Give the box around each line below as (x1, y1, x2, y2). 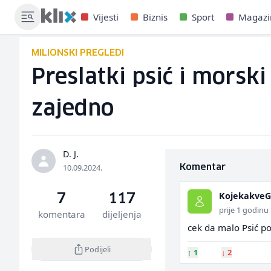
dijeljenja (102, 208, 142, 220)
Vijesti (93, 11, 119, 23)
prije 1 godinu (218, 204, 269, 215)
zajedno (31, 99, 114, 120)
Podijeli (84, 243, 111, 255)
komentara (38, 208, 85, 220)
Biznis (142, 11, 168, 23)
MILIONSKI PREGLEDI (31, 48, 124, 57)
